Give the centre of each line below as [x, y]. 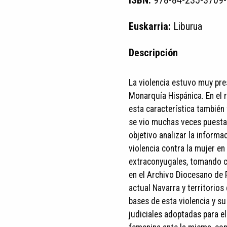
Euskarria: [151, 26]
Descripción [153, 53]
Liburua [188, 26]
